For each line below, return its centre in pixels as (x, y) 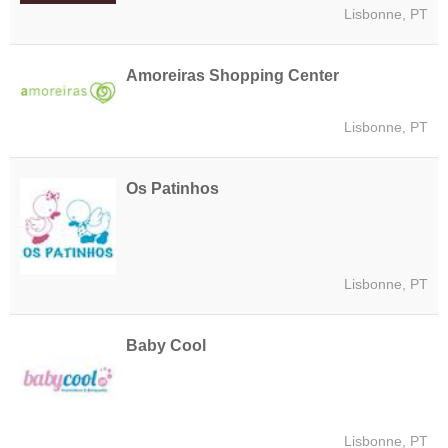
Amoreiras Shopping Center (232, 76)
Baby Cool (166, 346)
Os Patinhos (172, 189)
